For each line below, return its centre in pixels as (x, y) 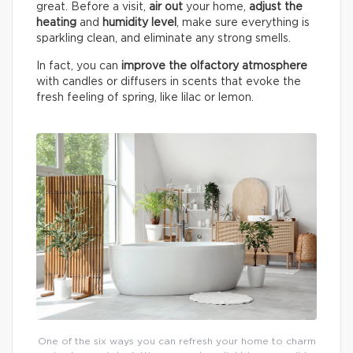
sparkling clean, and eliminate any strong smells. (163, 38)
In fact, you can (79, 66)
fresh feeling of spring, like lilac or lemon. (145, 97)
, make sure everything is (243, 22)
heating (56, 22)
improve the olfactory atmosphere (214, 66)
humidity (125, 22)
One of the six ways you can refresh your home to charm (176, 342)
